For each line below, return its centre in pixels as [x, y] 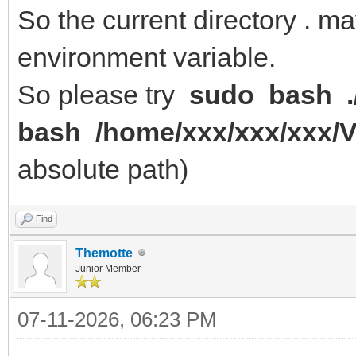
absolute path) [103, 169]
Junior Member [108, 268]
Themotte [104, 253]
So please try [100, 94]
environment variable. [147, 57]
